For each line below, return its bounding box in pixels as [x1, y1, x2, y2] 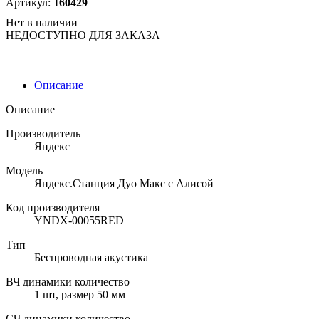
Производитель [6, 127, 80, 140]
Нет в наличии [6, 16, 78, 28]
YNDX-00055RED [34, 214, 124, 226]
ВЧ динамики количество [6, 276, 130, 288]
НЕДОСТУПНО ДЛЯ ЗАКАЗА [6, 29, 160, 41]
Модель [6, 164, 43, 177]
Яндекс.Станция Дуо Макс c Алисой [34, 177, 214, 189]
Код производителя [6, 202, 100, 214]
